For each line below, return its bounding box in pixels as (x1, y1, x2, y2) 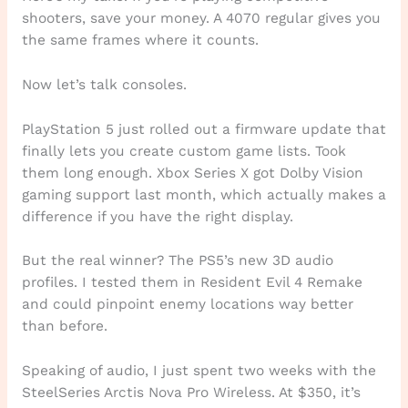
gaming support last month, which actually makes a (21, 186, 386, 203)
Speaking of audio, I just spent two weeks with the (21, 362, 376, 380)
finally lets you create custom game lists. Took (21, 142, 346, 159)
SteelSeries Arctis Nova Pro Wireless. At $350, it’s (21, 384, 361, 402)
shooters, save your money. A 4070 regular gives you (21, 10, 381, 27)
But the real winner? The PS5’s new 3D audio (21, 252, 333, 270)
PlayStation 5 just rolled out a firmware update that (21, 120, 386, 138)
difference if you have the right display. (21, 208, 293, 225)
